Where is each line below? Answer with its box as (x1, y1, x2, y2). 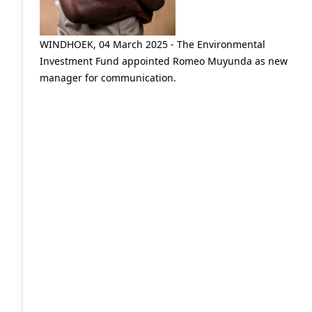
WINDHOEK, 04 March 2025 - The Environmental (40, 37, 265, 51)
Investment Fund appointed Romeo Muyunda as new (40, 54, 288, 68)
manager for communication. (40, 70, 176, 84)
